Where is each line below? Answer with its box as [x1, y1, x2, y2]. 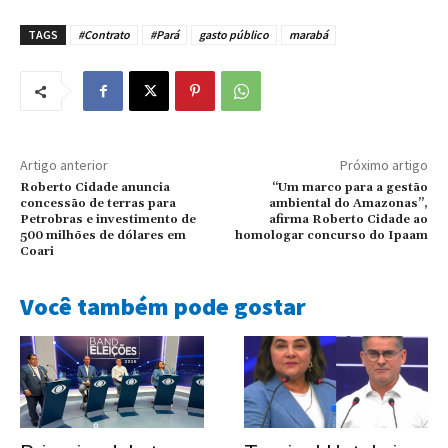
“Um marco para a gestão [271, 180, 428, 196]
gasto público [199, 27, 269, 43]
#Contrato [78, 27, 130, 43]
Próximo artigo [339, 156, 428, 175]
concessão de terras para [20, 196, 176, 212]
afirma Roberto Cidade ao [268, 212, 428, 228]
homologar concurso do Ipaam [234, 228, 428, 244]
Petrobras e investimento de [20, 212, 196, 228]
